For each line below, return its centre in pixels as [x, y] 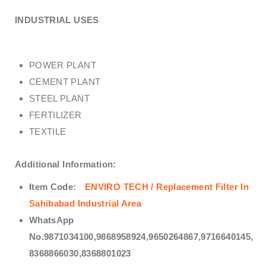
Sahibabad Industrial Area [85, 203]
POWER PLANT [62, 65]
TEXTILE [47, 132]
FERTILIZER [55, 115]
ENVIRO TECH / [119, 186]
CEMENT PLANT [65, 82]
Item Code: [53, 186]
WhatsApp [51, 220]
